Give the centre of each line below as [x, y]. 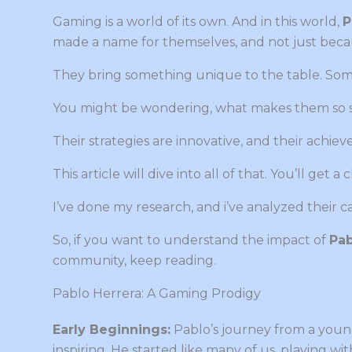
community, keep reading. [134, 260]
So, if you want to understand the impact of [191, 240]
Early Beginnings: [112, 329]
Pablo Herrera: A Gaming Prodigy [157, 293]
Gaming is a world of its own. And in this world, [198, 21]
